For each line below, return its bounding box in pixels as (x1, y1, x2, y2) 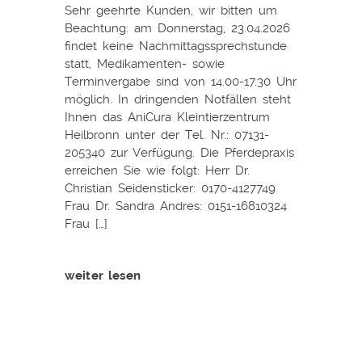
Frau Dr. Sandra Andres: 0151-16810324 (65, 198, 287, 213)
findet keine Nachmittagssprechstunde (65, 38, 287, 53)
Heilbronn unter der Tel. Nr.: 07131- (65, 127, 269, 142)
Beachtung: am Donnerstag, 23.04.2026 (65, 20, 290, 36)
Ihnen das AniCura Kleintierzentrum (65, 109, 270, 124)
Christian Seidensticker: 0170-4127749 (65, 180, 276, 196)
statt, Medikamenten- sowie (65, 56, 225, 71)
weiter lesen (65, 267, 141, 283)
